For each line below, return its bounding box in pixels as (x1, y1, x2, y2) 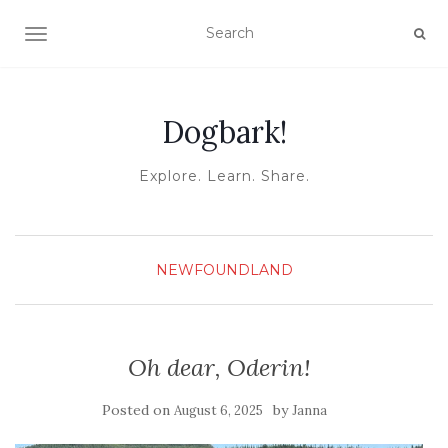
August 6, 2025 (173, 402, 263, 419)
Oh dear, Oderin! (127, 352, 311, 383)
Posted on (101, 401, 174, 419)
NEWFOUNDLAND (155, 261, 293, 279)
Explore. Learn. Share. (138, 167, 310, 185)
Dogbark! (161, 113, 287, 151)
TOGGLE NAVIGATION (35, 27, 194, 45)
